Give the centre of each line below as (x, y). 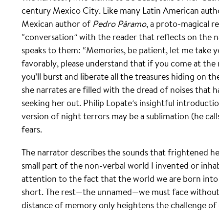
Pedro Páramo (119, 23)
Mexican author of (57, 23)
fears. (32, 129)
